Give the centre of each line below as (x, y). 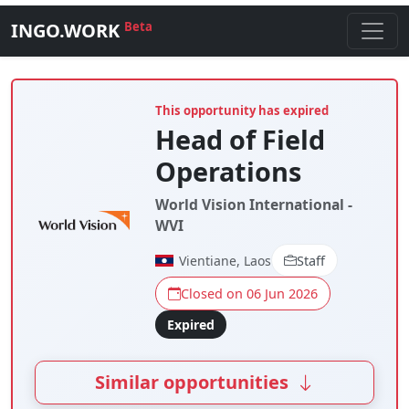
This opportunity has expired (241, 110)
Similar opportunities (194, 383)
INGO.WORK (68, 31)
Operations (228, 171)
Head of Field (240, 139)
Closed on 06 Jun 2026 (249, 294)
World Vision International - (253, 204)
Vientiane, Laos (225, 260)
